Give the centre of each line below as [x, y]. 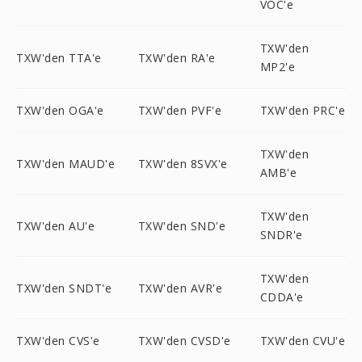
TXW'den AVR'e [180, 288]
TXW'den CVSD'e [184, 341]
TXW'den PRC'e [303, 110]
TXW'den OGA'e [60, 110]
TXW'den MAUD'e [65, 163]
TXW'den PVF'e [180, 110]
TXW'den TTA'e [59, 57]
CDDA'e [282, 297]
